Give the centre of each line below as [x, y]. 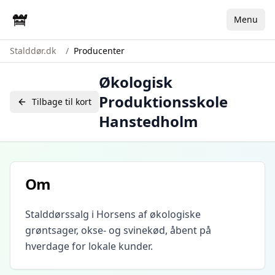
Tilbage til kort [62, 102]
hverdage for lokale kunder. [89, 246]
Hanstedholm [149, 121]
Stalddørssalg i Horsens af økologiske [113, 214]
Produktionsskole [163, 102]
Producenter [99, 51]
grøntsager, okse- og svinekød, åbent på [118, 230]
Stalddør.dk [33, 51]
